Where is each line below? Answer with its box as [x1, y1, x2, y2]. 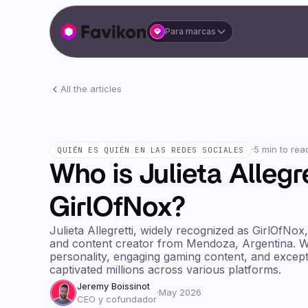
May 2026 [159, 287, 201, 298]
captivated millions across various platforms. [49, 262, 281, 276]
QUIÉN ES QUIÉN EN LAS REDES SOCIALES [57, 144, 244, 155]
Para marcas [164, 26, 216, 36]
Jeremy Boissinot [77, 280, 150, 291]
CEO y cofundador [77, 293, 157, 305]
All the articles [60, 83, 122, 94]
